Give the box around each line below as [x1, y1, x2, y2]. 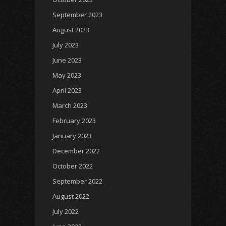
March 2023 [52, 101, 87, 110]
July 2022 [52, 207, 79, 216]
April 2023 [52, 86, 82, 95]
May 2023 [52, 71, 81, 80]
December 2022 [52, 146, 100, 156]
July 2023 [52, 40, 79, 50]
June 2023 [52, 55, 82, 65]
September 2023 [52, 10, 102, 20]
